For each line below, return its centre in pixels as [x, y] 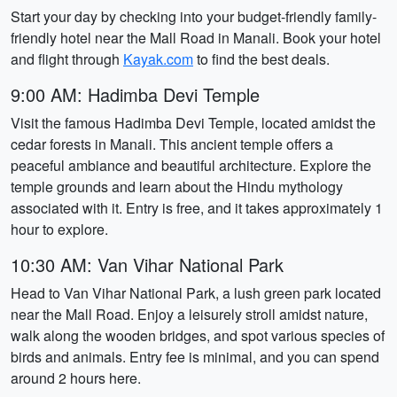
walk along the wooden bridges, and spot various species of [198, 335]
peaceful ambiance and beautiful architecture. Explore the [191, 165]
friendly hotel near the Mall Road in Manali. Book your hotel [196, 38]
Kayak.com [158, 59]
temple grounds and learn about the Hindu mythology [177, 187]
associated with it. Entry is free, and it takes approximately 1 [197, 208]
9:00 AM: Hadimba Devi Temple [135, 94]
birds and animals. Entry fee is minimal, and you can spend [195, 357]
